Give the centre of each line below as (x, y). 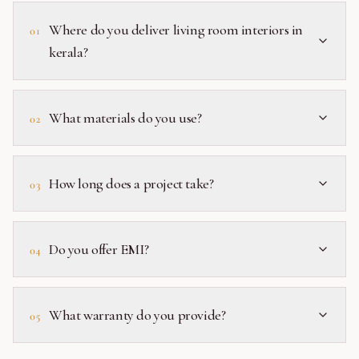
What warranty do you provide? (137, 315)
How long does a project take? (131, 184)
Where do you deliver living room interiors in (176, 30)
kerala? (69, 52)
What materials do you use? (125, 118)
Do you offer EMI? (99, 249)
